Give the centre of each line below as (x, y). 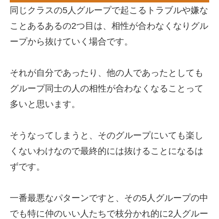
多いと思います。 (45, 104)
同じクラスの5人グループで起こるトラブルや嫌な (109, 10)
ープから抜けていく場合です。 (71, 42)
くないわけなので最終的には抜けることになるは (107, 151)
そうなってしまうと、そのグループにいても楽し (107, 135)
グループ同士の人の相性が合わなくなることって (107, 88)
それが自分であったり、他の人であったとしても (107, 73)
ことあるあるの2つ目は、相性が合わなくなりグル (109, 26)
